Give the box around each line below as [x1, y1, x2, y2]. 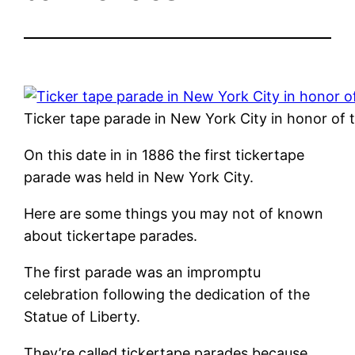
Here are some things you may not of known [24, 204, 324, 222]
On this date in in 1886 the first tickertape [24, 146, 305, 163]
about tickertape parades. [24, 227, 198, 244]
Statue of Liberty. [24, 307, 141, 325]
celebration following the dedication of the [24, 285, 311, 303]
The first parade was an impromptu [24, 263, 261, 281]
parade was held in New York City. [24, 168, 254, 185]
